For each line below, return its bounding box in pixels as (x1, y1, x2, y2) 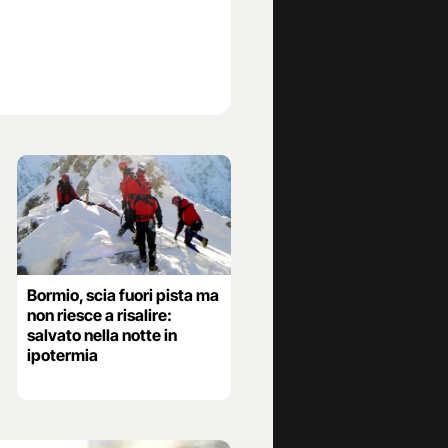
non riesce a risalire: (26, 305, 172, 326)
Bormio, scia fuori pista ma (26, 285, 219, 306)
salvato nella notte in (26, 325, 177, 346)
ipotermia (26, 345, 98, 366)
